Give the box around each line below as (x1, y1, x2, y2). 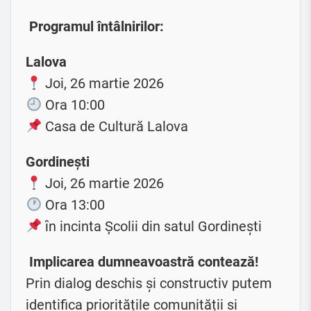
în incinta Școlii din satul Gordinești (42, 217, 262, 235)
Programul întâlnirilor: (26, 17, 165, 35)
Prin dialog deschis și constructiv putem (26, 274, 273, 292)
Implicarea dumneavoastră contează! (29, 253, 259, 270)
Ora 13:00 (42, 196, 106, 213)
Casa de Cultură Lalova (42, 117, 189, 135)
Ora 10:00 (42, 96, 106, 113)
